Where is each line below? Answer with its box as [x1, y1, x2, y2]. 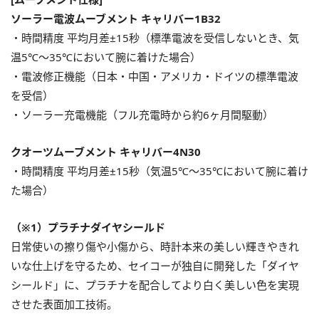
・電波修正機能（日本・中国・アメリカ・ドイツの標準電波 [11, 68, 298, 83]
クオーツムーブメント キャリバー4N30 [11, 144, 201, 159]
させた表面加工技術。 [11, 296, 117, 311]
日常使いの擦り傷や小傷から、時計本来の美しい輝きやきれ [11, 239, 299, 253]
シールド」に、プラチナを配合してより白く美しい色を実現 [11, 277, 299, 292]
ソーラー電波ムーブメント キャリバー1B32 [11, 11, 221, 26]
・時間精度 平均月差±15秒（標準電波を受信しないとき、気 [11, 30, 299, 45]
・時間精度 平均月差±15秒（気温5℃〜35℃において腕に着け [11, 163, 308, 178]
